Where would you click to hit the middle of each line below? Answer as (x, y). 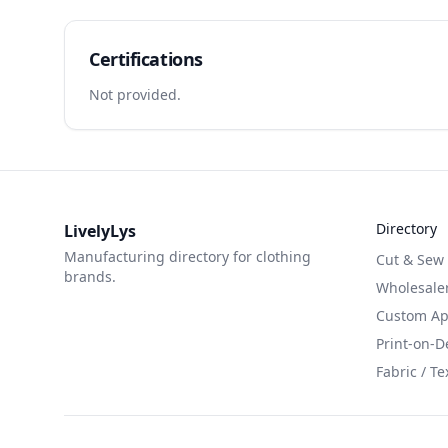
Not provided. (135, 94)
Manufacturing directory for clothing (187, 256)
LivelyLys (100, 231)
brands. (90, 276)
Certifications (146, 59)
